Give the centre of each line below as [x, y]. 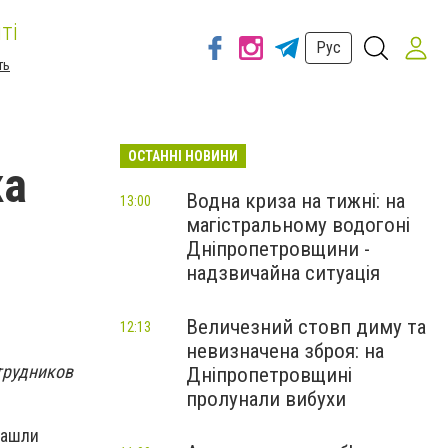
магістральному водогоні [298, 225]
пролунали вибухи [266, 399]
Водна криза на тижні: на [295, 201]
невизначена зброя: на [285, 351]
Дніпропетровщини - [278, 249]
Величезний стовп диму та [306, 327]
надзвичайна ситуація [283, 273]
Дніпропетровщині [269, 375]
